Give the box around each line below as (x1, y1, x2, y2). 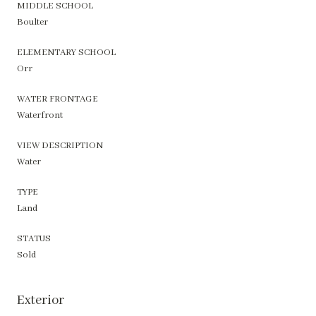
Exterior (17, 291, 64, 309)
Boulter (17, 16, 48, 28)
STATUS (17, 232, 51, 245)
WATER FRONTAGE (17, 92, 98, 105)
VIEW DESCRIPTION (17, 139, 103, 152)
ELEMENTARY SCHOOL (17, 46, 116, 59)
